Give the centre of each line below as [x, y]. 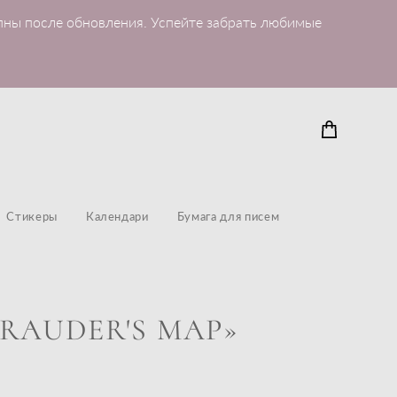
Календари [117, 216]
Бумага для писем [228, 216]
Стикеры [32, 216]
